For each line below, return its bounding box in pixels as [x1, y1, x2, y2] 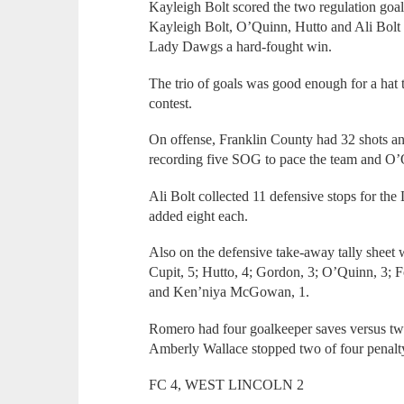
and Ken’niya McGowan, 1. [149, 284, 310, 300]
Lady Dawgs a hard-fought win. [149, 39, 333, 55]
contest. [149, 95, 193, 111]
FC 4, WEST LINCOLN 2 [149, 377, 305, 393]
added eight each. [149, 207, 249, 224]
